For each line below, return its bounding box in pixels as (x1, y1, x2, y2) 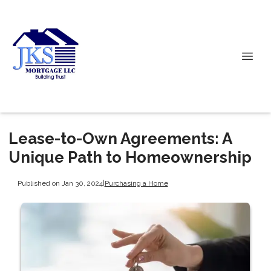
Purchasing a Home (104, 178, 168, 188)
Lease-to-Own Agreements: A (8, 129, 232, 148)
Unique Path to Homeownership (8, 148, 252, 166)
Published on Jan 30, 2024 (17, 178, 103, 188)
